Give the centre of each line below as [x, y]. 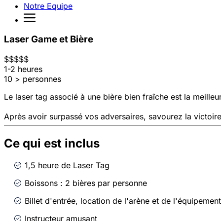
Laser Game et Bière [49, 39]
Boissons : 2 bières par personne [86, 183]
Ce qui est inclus [52, 143]
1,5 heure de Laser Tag [67, 165]
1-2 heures [23, 69]
